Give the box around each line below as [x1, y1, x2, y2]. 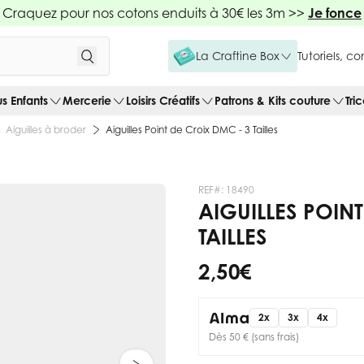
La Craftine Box [196, 48, 279, 63]
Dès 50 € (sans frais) [209, 330, 299, 343]
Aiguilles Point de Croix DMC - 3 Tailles [106, 123, 278, 136]
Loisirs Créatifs [126, 93, 200, 107]
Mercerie [63, 93, 111, 107]
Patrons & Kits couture [214, 93, 331, 107]
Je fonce [308, 5, 362, 21]
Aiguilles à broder [6, 123, 86, 136]
